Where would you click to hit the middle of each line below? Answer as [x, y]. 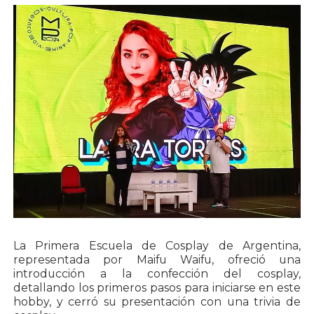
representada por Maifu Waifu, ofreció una [157, 260]
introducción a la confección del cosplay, [157, 274]
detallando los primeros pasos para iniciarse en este [157, 288]
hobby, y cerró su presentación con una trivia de [157, 302]
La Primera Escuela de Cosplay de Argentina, [157, 246]
